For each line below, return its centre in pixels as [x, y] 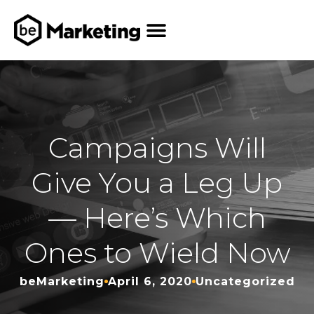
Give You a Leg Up [157, 182]
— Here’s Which [157, 217]
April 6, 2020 [150, 281]
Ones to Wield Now [157, 252]
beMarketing [62, 281]
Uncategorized [245, 281]
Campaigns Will [157, 147]
